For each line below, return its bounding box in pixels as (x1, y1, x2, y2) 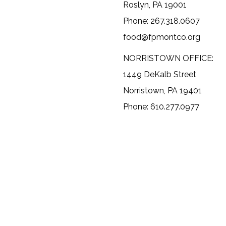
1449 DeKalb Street (123, 70, 196, 80)
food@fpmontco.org (123, 32, 200, 42)
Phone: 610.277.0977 (123, 102, 199, 112)
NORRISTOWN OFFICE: (123, 53, 213, 64)
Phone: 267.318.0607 (123, 16, 200, 26)
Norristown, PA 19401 (123, 86, 202, 96)
